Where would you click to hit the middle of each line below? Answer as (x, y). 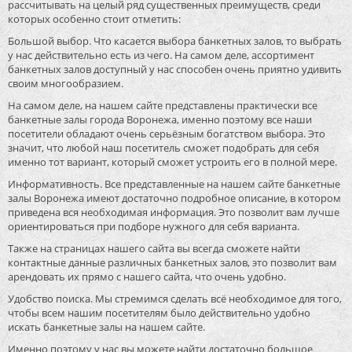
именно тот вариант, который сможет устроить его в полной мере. (172, 162)
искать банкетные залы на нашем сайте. (106, 327)
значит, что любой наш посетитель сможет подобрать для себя (163, 148)
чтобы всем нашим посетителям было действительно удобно (159, 313)
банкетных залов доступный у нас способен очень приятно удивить (175, 70)
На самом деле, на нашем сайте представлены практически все (163, 106)
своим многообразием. (66, 84)
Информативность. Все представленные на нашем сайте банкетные (174, 184)
